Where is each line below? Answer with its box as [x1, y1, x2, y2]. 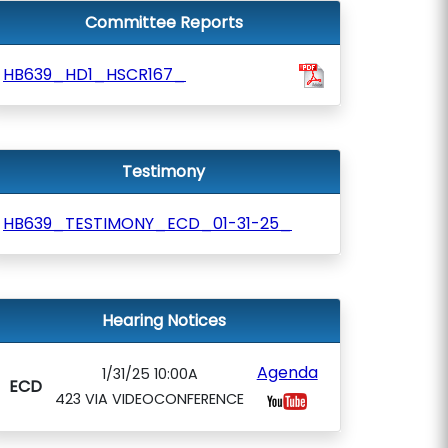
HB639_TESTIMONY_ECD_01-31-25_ [3, 212, 292, 235]
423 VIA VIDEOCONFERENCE [55, 389, 244, 409]
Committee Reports [84, 11, 243, 34]
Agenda [256, 361, 318, 384]
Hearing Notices [101, 309, 226, 332]
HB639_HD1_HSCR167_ [3, 63, 186, 86]
